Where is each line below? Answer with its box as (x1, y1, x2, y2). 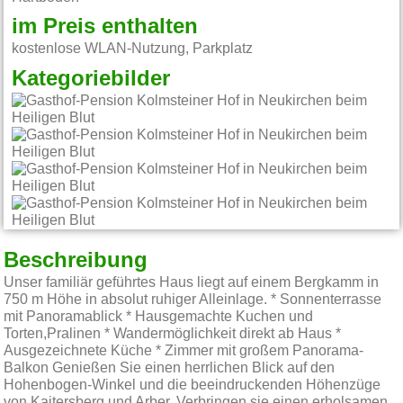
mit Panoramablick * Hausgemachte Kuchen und (4, 309, 314, 325)
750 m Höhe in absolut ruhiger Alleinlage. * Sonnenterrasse (4, 292, 382, 308)
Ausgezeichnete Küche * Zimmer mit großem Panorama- (4, 344, 364, 359)
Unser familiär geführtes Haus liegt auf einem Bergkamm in (4, 275, 380, 291)
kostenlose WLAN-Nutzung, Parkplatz (12, 41, 254, 57)
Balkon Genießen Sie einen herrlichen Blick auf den (4, 361, 336, 376)
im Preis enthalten (12, 16, 199, 39)
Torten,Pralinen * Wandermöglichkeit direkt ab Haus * (4, 327, 342, 342)
